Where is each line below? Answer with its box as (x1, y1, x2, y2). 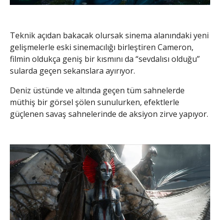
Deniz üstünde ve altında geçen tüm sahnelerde (10, 84, 185, 96)
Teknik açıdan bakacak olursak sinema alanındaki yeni (10, 29, 209, 41)
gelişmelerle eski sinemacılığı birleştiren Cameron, (10, 41, 193, 53)
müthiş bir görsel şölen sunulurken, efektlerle (10, 96, 179, 108)
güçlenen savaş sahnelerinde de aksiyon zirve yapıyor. (10, 108, 208, 119)
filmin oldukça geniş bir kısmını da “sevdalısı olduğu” (10, 53, 200, 64)
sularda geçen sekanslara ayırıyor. (10, 65, 135, 76)
